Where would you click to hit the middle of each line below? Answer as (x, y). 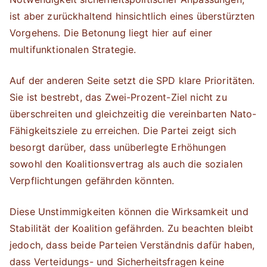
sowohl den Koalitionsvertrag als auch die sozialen (126, 164)
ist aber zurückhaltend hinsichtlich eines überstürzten (132, 16)
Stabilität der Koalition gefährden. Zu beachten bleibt (132, 228)
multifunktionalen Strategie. (73, 49)
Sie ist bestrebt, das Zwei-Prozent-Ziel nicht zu (118, 97)
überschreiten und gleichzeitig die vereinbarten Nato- (133, 114)
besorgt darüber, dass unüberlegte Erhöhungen (118, 147)
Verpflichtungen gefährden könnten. (92, 181)
